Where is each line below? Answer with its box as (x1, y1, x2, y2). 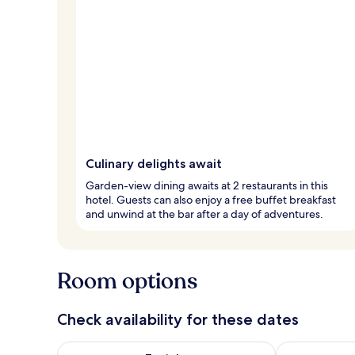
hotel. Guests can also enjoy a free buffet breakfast (86, 192, 336, 207)
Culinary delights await (86, 155, 222, 171)
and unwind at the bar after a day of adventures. (86, 206, 323, 221)
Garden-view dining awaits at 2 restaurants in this (86, 177, 328, 193)
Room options (57, 265, 197, 296)
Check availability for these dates (57, 309, 299, 329)
